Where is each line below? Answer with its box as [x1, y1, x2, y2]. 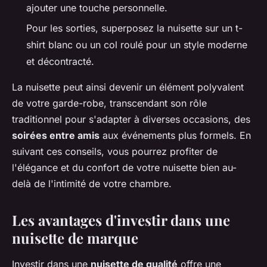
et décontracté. [26, 55, 94, 68]
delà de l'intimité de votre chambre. [12, 178, 172, 190]
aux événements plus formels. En [100, 129, 251, 142]
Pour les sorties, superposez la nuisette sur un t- [26, 22, 243, 35]
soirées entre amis [12, 129, 100, 142]
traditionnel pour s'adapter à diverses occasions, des [12, 113, 250, 126]
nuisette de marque [12, 228, 138, 248]
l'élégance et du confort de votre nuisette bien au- [12, 162, 237, 174]
